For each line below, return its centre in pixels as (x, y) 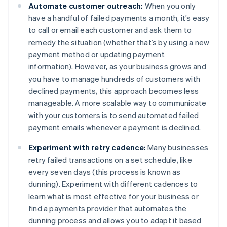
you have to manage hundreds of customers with (115, 78)
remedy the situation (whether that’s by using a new (119, 42)
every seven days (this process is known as (105, 172)
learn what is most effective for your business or (113, 196)
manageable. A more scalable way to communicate (118, 103)
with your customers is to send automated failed (114, 115)
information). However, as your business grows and (117, 66)
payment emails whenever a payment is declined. (115, 127)
